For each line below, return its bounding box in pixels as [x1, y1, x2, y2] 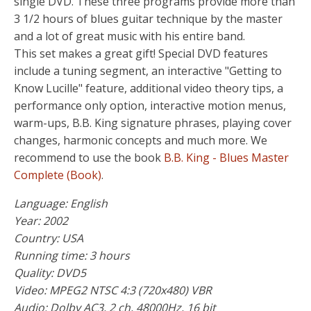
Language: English [14, 195, 108, 211]
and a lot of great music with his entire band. [14, 28, 245, 44]
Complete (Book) [14, 167, 101, 183]
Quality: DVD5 [14, 264, 86, 280]
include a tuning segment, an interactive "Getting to [14, 62, 282, 78]
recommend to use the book [14, 149, 164, 165]
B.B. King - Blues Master [164, 149, 289, 165]
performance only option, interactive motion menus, [14, 97, 286, 113]
